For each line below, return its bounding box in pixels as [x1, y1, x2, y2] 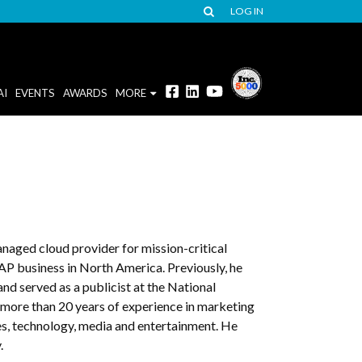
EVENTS [15, 86, 55, 99]
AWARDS [62, 86, 107, 99]
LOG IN [230, 5, 263, 17]
